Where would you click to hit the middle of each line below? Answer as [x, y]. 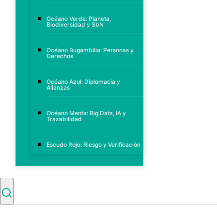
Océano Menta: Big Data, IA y [86, 113]
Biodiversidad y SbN [75, 25]
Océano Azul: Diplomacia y [83, 82]
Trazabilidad [64, 119]
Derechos [60, 56]
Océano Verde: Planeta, [79, 19]
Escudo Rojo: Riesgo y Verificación [93, 145]
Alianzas [58, 88]
